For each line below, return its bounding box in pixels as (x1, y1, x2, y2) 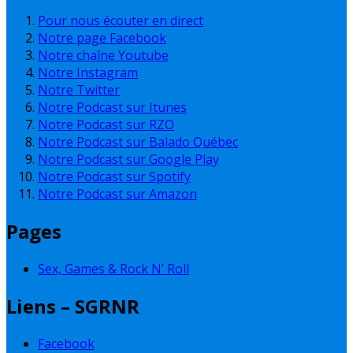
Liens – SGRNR (6, 293, 139, 320)
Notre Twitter (38, 81, 120, 99)
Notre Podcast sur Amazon (38, 185, 197, 203)
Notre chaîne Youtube (38, 46, 169, 65)
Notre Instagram (38, 64, 138, 82)
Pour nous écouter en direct (38, 12, 203, 30)
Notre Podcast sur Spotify (38, 168, 191, 186)
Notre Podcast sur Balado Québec (38, 133, 238, 151)
